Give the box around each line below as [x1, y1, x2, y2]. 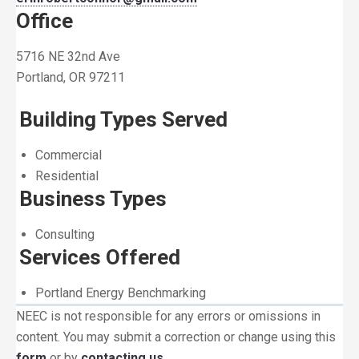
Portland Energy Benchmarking [35, 285, 206, 301]
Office [16, 9, 73, 33]
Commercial [35, 147, 102, 163]
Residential [35, 168, 99, 184]
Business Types [19, 187, 167, 211]
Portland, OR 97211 [16, 70, 125, 85]
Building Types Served [19, 107, 228, 131]
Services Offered [19, 245, 180, 269]
